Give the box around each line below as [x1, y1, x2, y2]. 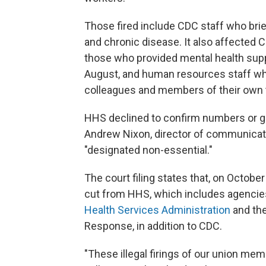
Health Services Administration [84, 204, 230, 216]
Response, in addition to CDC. [84, 220, 222, 232]
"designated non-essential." [84, 144, 213, 156]
